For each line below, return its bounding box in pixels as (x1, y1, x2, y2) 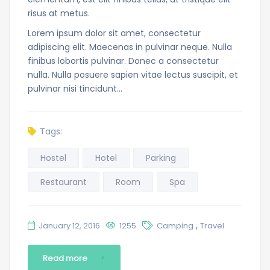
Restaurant (40, 175, 87, 188)
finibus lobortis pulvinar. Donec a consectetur (28, 54, 219, 67)
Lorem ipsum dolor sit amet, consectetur (28, 27, 201, 39)
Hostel (40, 151, 66, 164)
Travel (200, 219, 224, 231)
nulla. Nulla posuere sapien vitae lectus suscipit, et (28, 68, 238, 81)
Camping (157, 219, 193, 231)
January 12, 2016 (39, 219, 100, 231)
